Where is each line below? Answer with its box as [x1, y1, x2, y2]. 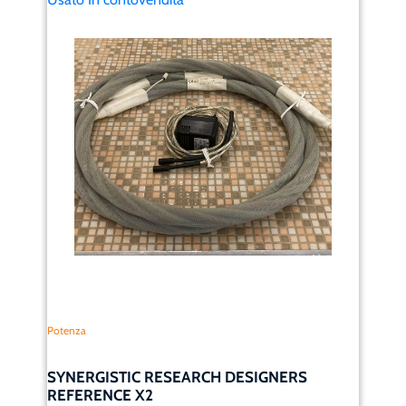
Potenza [47, 323, 87, 337]
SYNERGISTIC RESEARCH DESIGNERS [47, 367, 308, 386]
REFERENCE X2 [47, 385, 154, 404]
